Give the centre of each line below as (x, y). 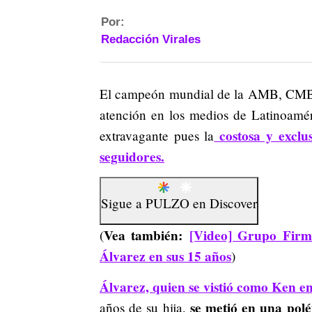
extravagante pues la (157, 135)
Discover (233, 203)
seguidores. (132, 157)
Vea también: (147, 236)
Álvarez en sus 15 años (165, 257)
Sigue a (123, 203)
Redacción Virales (151, 39)
